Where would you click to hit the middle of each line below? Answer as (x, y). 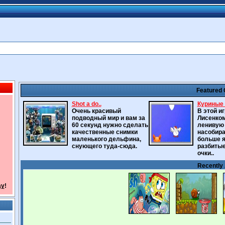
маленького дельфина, (106, 139)
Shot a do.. (86, 104)
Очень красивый (96, 111)
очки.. (205, 153)
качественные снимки (104, 132)
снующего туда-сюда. (104, 146)
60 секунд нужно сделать (110, 125)
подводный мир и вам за (108, 118)
